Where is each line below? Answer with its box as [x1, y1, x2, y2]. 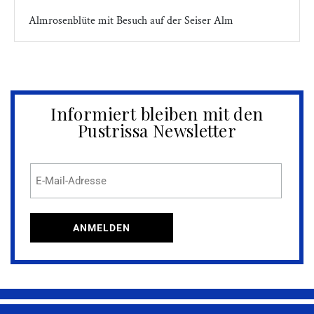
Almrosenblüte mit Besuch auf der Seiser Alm [29, 13, 233, 28]
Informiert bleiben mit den [50, 102, 264, 125]
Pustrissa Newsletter [78, 118, 236, 142]
